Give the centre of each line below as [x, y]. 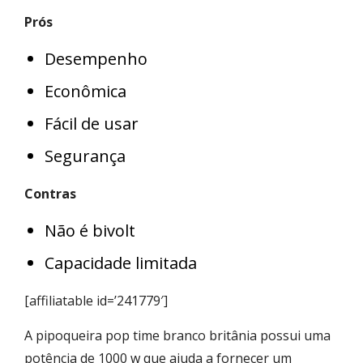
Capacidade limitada [121, 263]
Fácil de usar [92, 123]
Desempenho [96, 58]
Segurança [85, 156]
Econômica [85, 91]
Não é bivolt [90, 230]
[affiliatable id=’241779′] [96, 300]
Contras [50, 193]
